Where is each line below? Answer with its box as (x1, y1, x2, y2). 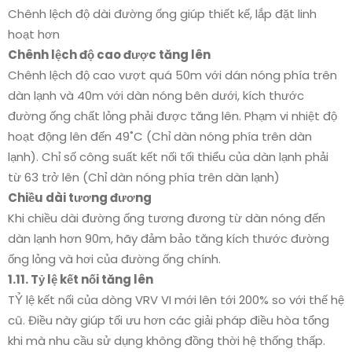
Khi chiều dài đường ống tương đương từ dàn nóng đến (8, 209, 325, 226)
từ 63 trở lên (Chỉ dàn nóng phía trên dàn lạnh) (8, 168, 280, 185)
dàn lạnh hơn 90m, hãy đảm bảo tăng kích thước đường (8, 229, 329, 247)
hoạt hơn (8, 25, 60, 42)
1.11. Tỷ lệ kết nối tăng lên (8, 270, 153, 288)
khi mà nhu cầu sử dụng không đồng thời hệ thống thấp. (8, 332, 325, 349)
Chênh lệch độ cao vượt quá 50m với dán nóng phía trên (8, 66, 337, 83)
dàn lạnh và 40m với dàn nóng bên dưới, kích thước (8, 86, 304, 104)
